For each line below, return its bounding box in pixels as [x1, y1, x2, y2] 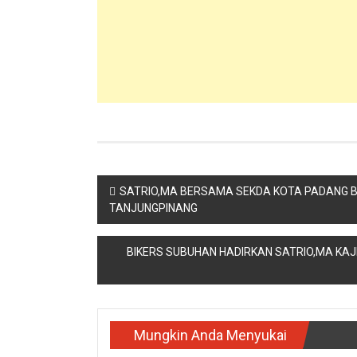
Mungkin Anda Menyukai [134, 327, 287, 344]
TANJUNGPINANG [109, 202, 198, 215]
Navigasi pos [97, 176, 222, 203]
